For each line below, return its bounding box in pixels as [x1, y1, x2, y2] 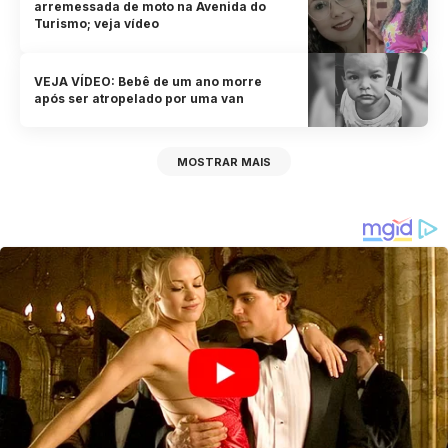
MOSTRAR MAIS [177, 154, 271, 169]
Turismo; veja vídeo [34, 16, 160, 32]
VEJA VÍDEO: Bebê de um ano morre [34, 74, 263, 90]
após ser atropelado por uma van [34, 91, 245, 107]
